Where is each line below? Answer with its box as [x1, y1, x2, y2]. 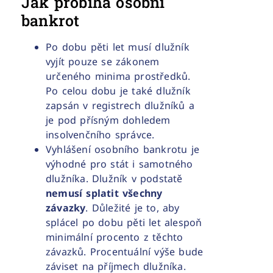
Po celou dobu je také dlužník [46, 84, 191, 98]
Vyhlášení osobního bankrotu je [46, 143, 199, 157]
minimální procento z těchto [46, 230, 183, 244]
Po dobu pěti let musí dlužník [46, 40, 190, 54]
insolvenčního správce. [46, 128, 155, 142]
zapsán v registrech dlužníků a [46, 99, 194, 113]
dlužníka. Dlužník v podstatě [46, 172, 183, 186]
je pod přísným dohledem [46, 113, 171, 127]
